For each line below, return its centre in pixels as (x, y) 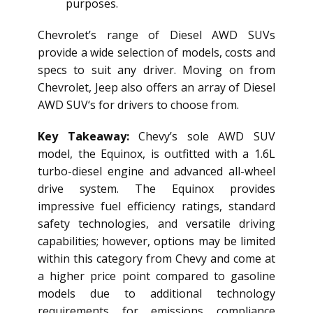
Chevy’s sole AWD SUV (207, 137)
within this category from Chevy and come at (156, 259)
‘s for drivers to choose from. (163, 105)
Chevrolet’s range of (104, 35)
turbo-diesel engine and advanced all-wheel (156, 172)
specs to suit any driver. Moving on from (156, 70)
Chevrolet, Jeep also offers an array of (140, 88)
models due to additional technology (156, 294)
